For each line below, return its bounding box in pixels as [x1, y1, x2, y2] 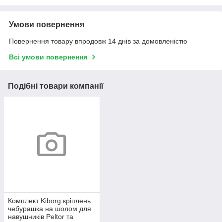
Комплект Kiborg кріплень [8, 196, 91, 205]
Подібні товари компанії [8, 82, 104, 90]
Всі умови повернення [9, 53, 87, 61]
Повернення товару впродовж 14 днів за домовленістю [9, 37, 187, 45]
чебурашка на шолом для [8, 204, 91, 213]
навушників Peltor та [8, 212, 73, 221]
